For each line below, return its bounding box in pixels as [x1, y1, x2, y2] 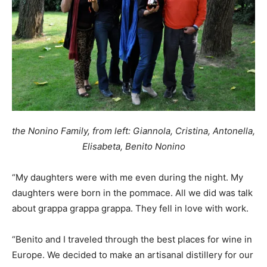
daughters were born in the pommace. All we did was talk [12, 187, 253, 199]
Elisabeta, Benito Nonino [82, 141, 185, 153]
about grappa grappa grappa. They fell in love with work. [12, 203, 249, 215]
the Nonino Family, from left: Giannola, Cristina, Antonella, [12, 125, 255, 137]
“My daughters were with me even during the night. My [12, 172, 243, 184]
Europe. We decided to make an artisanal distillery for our [12, 249, 253, 261]
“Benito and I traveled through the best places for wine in [12, 234, 252, 246]
